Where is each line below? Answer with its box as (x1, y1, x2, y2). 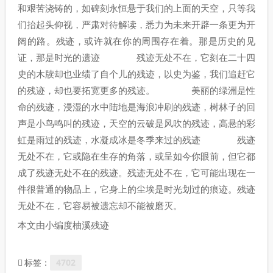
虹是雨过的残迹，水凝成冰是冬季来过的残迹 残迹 (18, 135, 255, 145)
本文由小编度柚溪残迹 (18, 220, 109, 230)
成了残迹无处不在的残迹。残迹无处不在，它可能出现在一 (18, 168, 255, 178)
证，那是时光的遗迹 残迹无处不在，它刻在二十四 (18, 52, 255, 63)
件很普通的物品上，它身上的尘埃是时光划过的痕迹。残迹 (18, 184, 255, 194)
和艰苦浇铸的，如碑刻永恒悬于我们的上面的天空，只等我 (18, 3, 255, 13)
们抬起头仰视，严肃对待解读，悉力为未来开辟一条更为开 (18, 19, 255, 30)
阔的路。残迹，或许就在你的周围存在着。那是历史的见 (18, 36, 255, 46)
